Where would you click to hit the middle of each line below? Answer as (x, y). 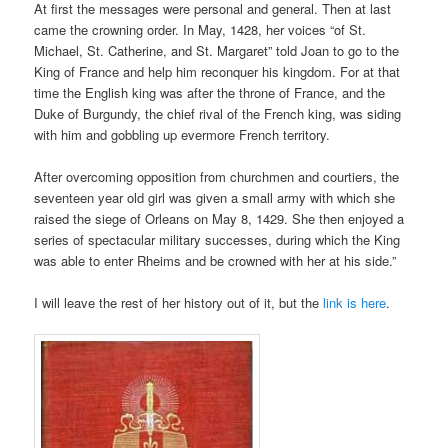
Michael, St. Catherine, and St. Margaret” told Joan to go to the (217, 50)
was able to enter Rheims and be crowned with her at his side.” (215, 260)
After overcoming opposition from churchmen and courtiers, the (217, 176)
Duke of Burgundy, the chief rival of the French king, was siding (218, 113)
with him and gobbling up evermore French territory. (182, 134)
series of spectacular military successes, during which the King (217, 239)
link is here (355, 303)
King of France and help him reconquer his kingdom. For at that (217, 71)
